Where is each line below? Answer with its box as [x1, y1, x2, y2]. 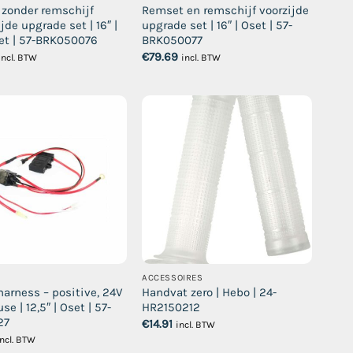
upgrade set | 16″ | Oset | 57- [142, 18, 293, 33]
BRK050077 [142, 33, 203, 48]
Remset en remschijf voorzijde [142, 3, 310, 18]
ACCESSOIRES [142, 273, 203, 284]
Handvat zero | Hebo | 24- [142, 285, 277, 300]
